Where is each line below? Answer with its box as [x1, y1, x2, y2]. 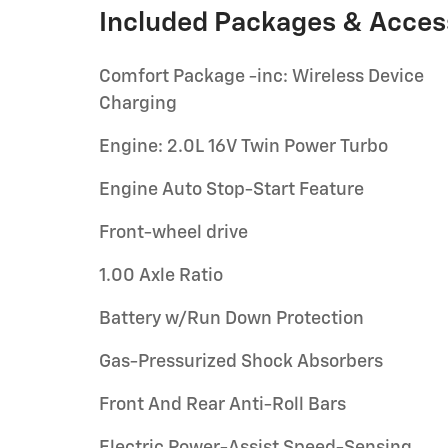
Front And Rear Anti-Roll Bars [99, 396, 346, 414]
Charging [99, 95, 177, 113]
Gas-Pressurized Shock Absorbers [99, 353, 383, 371]
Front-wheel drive [99, 224, 248, 242]
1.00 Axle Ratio [99, 267, 223, 285]
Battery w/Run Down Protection [99, 310, 364, 328]
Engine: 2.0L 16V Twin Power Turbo [99, 138, 388, 156]
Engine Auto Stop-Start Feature [99, 181, 364, 199]
